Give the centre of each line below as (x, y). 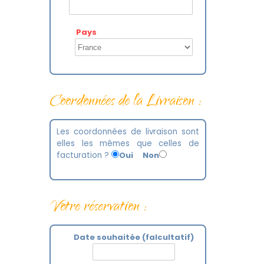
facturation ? (84, 155)
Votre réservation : (98, 208)
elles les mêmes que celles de (128, 143)
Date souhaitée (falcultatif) (134, 237)
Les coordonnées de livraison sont (128, 132)
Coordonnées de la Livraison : (126, 103)
